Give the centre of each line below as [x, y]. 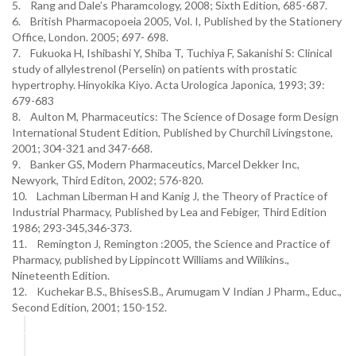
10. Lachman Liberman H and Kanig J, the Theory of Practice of [170, 196]
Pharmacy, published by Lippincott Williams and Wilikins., [151, 259]
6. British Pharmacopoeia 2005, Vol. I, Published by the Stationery [177, 21]
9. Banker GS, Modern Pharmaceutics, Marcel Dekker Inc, [156, 164]
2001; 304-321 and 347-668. [82, 148]
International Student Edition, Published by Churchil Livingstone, [172, 132]
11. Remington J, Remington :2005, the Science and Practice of [171, 244]
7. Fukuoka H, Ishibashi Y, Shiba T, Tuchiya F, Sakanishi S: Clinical [172, 53]
